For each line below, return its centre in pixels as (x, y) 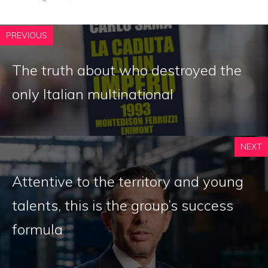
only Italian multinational (93, 94)
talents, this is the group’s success (123, 205)
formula (37, 229)
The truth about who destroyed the (127, 70)
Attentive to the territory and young (128, 181)
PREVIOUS (27, 35)
